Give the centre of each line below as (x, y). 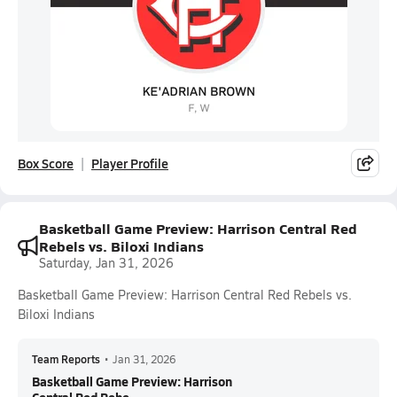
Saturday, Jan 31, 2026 (106, 263)
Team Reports (66, 359)
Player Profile (130, 163)
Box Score (46, 163)
